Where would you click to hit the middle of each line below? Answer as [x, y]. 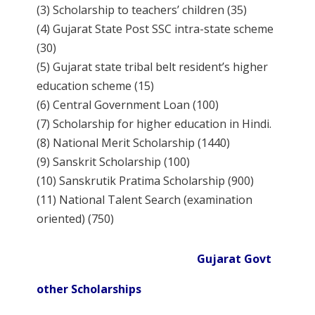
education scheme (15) [96, 86]
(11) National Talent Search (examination [145, 200]
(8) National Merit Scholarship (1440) [134, 143]
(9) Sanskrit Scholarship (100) [114, 162]
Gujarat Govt [154, 259]
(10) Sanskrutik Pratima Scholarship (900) [146, 181]
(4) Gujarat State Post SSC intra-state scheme [155, 29]
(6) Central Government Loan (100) [128, 105]
